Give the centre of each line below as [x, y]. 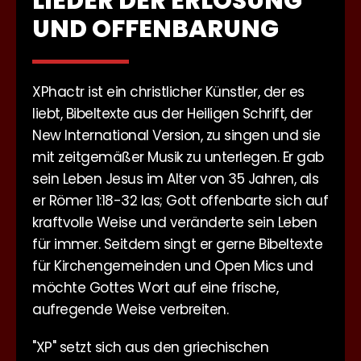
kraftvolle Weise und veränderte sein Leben [174, 222]
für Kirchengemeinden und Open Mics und [172, 266]
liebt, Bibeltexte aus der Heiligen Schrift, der [172, 114]
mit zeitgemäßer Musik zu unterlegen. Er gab [178, 157]
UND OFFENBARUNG [156, 29]
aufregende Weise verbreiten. [130, 309]
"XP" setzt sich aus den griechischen [150, 347]
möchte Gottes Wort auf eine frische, [155, 288]
